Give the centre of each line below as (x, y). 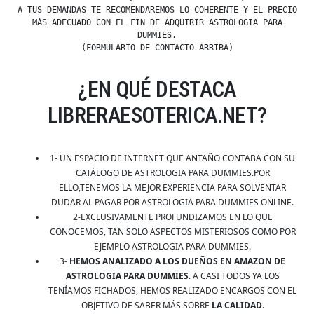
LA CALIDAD (237, 306)
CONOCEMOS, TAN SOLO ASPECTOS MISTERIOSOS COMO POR (172, 232)
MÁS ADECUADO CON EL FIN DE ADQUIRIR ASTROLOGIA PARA (157, 23)
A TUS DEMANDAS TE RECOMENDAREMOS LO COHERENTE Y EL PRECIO (157, 10)
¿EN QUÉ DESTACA (157, 90)
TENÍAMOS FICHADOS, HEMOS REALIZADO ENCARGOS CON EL (172, 291)
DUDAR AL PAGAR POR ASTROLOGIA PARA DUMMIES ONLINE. (172, 203)
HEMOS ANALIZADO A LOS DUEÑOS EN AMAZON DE (177, 261)
